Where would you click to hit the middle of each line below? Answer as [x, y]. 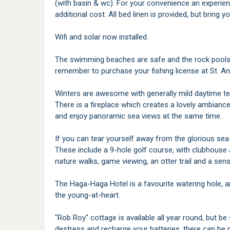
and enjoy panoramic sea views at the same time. [138, 116]
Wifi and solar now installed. [102, 37]
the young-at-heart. [88, 195]
